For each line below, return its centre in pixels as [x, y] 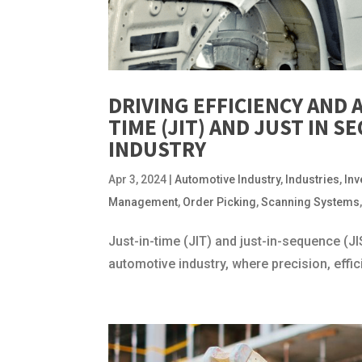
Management [143, 202]
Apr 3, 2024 [138, 179]
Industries [313, 179]
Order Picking [220, 202]
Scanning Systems [311, 202]
